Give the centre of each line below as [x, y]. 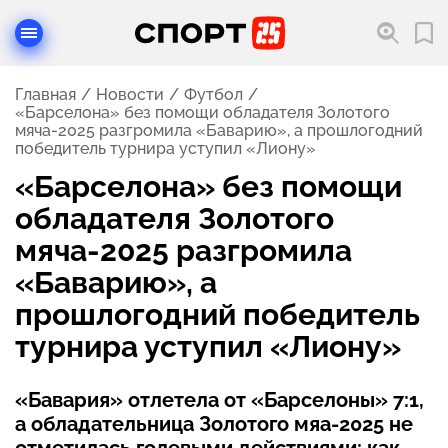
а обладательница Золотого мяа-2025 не [214, 424]
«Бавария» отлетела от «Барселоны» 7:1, [219, 400]
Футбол [213, 94]
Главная [45, 94]
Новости [130, 94]
